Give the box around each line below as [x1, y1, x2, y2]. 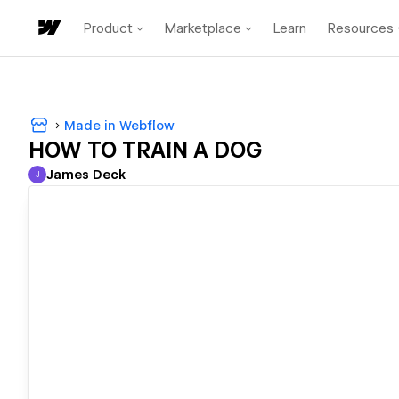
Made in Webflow [64, 118, 175, 133]
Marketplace [165, 20, 241, 37]
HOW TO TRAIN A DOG [28, 137, 262, 164]
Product [84, 20, 133, 37]
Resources [328, 20, 394, 37]
